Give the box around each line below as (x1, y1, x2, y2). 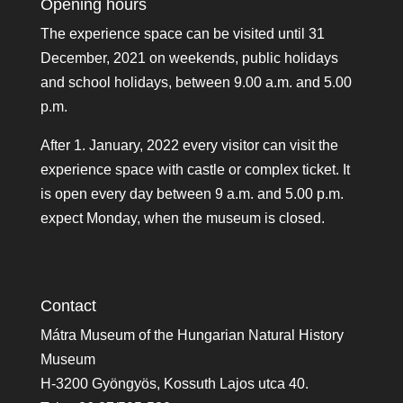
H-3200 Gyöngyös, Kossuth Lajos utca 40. (40, 376, 309, 392)
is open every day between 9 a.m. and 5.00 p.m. (40, 186, 344, 201)
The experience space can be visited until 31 (40, 26, 325, 41)
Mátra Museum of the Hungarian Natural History (40, 327, 344, 344)
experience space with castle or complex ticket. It (40, 162, 350, 177)
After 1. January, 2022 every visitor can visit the (40, 138, 338, 153)
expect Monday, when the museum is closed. (40, 210, 325, 226)
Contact (40, 297, 96, 316)
